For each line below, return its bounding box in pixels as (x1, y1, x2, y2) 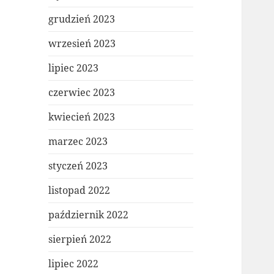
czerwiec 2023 (48, 86, 116, 100)
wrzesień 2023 (48, 37, 116, 51)
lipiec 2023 (48, 61, 99, 75)
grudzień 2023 (48, 12, 116, 26)
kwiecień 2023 (48, 110, 116, 124)
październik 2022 (48, 208, 129, 222)
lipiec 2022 (48, 257, 99, 271)
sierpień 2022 (48, 232, 112, 246)
